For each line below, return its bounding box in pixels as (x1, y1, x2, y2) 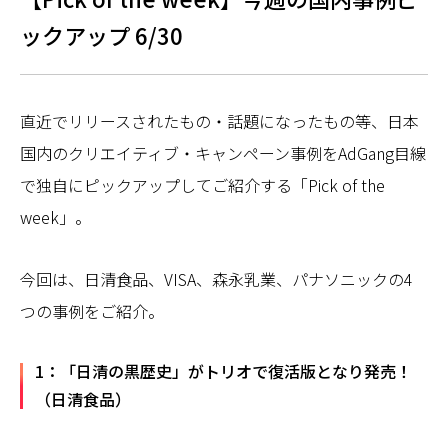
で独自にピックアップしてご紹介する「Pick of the (20, 173, 385, 197)
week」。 (20, 205, 91, 229)
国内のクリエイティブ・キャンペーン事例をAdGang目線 (20, 141, 426, 165)
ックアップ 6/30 (20, 19, 183, 51)
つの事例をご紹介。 (20, 299, 164, 323)
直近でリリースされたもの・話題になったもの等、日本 (20, 109, 419, 133)
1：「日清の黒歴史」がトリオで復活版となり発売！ (35, 359, 412, 383)
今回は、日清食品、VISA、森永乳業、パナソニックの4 (20, 267, 413, 291)
